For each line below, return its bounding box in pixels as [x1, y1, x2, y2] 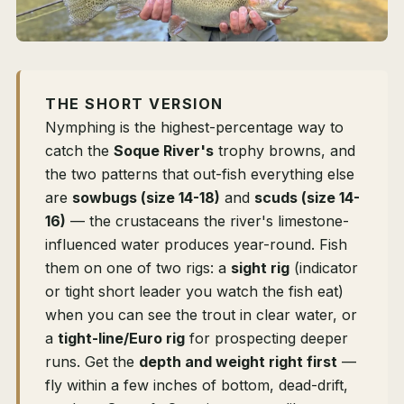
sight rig [231, 259, 289, 278]
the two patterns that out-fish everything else [45, 165, 354, 184]
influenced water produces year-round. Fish [45, 235, 347, 254]
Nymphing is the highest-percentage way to [45, 118, 344, 137]
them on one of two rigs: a [45, 259, 231, 278]
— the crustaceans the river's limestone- [66, 212, 349, 231]
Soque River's [114, 142, 214, 161]
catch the [45, 142, 114, 161]
